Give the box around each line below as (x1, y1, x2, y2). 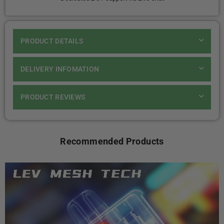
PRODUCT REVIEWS (20, 93, 85, 101)
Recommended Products (60, 136, 164, 146)
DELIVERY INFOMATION (20, 65, 99, 73)
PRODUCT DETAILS (20, 37, 83, 45)
